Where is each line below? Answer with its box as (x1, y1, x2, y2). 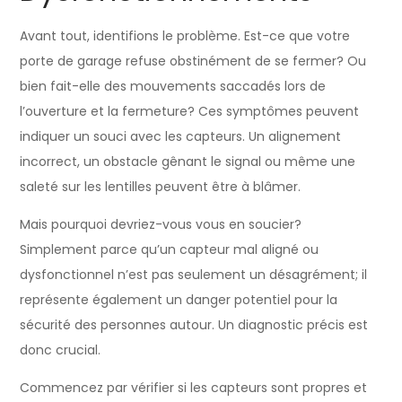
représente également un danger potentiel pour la (20, 290, 338, 309)
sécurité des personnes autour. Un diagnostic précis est (20, 315, 369, 334)
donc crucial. (20, 340, 101, 359)
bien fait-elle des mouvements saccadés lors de (20, 76, 327, 95)
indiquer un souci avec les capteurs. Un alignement (20, 127, 342, 145)
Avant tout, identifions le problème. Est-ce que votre (20, 26, 351, 45)
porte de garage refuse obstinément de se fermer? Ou (20, 51, 367, 70)
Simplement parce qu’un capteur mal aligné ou (20, 240, 319, 258)
